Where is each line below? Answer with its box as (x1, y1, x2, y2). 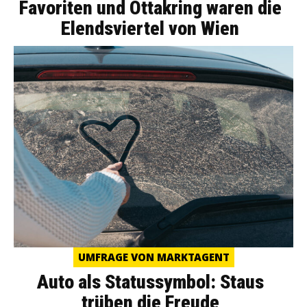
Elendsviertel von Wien (61, 17, 239, 40)
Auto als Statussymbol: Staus (36, 271, 264, 294)
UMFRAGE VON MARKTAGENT (77, 250, 230, 265)
